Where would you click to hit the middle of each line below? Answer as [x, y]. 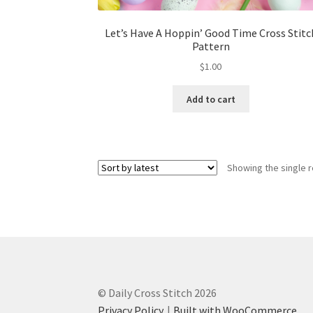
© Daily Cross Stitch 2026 [158, 292]
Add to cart [211, 99]
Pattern [211, 46]
